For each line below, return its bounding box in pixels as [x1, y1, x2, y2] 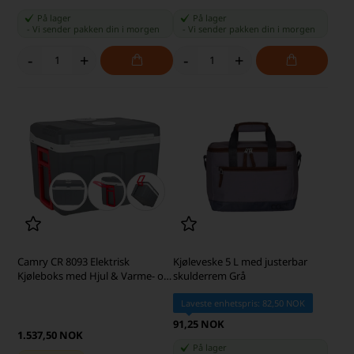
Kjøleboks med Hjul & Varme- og [17, 269, 171, 284]
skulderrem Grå [172, 269, 246, 284]
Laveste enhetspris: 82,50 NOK [180, 297, 305, 310]
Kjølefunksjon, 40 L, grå [17, 283, 126, 298]
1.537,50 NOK [17, 328, 84, 343]
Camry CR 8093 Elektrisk [17, 254, 130, 269]
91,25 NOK [172, 317, 224, 332]
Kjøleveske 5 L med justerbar [172, 254, 307, 269]
